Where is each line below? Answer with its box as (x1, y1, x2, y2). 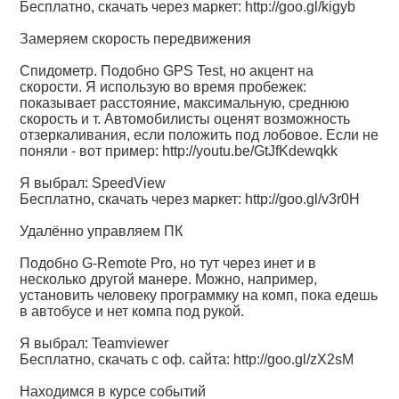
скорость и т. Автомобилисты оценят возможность (20, 111, 351, 126)
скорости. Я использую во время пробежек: (20, 79, 307, 94)
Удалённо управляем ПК (20, 224, 183, 239)
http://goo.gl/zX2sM (233, 352, 354, 367)
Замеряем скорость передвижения (20, 31, 252, 46)
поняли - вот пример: (20, 143, 163, 159)
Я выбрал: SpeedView (20, 175, 167, 191)
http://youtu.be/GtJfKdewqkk (162, 143, 338, 159)
